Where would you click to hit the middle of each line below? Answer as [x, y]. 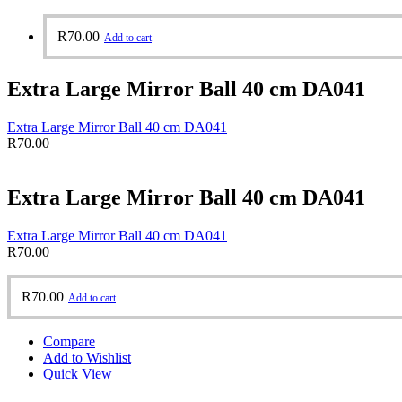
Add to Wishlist [87, 357]
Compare [69, 341]
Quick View [78, 373]
